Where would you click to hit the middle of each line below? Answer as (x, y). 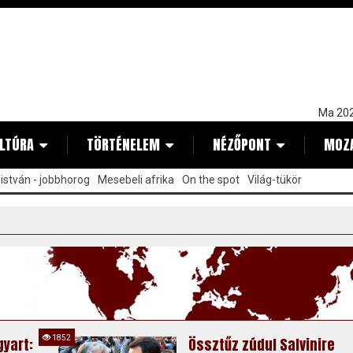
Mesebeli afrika (136, 180)
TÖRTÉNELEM (123, 145)
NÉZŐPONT (242, 145)
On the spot (211, 180)
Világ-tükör (275, 180)
